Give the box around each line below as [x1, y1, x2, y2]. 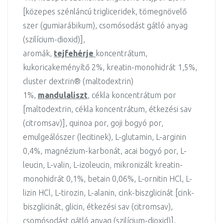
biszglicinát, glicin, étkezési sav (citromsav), [23, 202, 173, 211]
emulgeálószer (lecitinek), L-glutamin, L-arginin [23, 132, 186, 141]
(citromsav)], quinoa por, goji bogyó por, [23, 118, 163, 127]
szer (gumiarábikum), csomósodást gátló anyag [23, 21, 188, 30]
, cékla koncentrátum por [88, 91, 176, 100]
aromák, [23, 49, 54, 58]
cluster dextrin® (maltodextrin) [23, 77, 133, 86]
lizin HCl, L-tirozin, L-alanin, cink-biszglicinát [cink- [23, 188, 194, 197]
